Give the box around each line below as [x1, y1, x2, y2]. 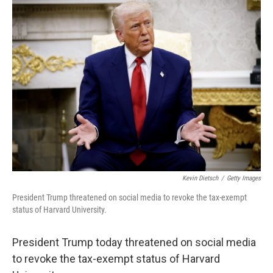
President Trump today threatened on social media [12, 236, 256, 249]
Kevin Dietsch [182, 174, 218, 182]
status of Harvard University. [12, 205, 107, 214]
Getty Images [227, 174, 261, 182]
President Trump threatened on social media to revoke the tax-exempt [12, 193, 247, 202]
